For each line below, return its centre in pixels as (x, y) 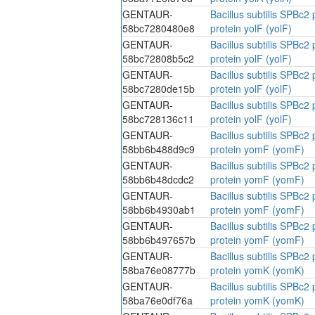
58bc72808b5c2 (158, 58)
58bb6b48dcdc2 (158, 179)
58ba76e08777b (159, 270)
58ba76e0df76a (157, 300)
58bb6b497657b (159, 239)
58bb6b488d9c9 (159, 149)
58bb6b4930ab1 (159, 209)
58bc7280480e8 (159, 28)
